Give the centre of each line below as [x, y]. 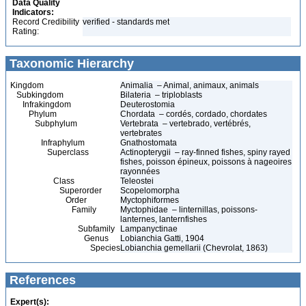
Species [65, 248]
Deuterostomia [149, 105]
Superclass [50, 152]
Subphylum [44, 124]
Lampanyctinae [150, 229]
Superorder [56, 191]
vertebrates [141, 133]
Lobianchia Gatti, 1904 [162, 238]
